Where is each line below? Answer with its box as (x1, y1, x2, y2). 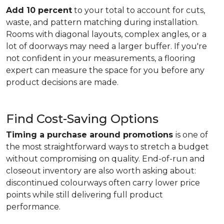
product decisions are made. (6, 77, 118, 87)
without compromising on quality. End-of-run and (6, 154, 205, 163)
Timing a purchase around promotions (6, 130, 175, 139)
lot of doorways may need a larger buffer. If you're (6, 41, 207, 51)
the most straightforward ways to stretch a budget (6, 142, 209, 151)
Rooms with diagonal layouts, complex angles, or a (6, 29, 206, 39)
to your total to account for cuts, (72, 5, 205, 15)
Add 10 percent (6, 5, 72, 15)
